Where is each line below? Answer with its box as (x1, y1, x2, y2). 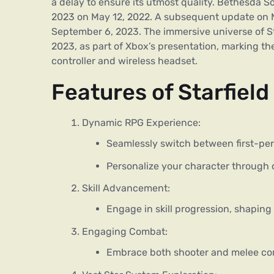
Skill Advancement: (82, 182, 170, 194)
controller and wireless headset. (51, 54, 198, 67)
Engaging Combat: (82, 226, 168, 238)
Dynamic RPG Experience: (82, 116, 201, 128)
